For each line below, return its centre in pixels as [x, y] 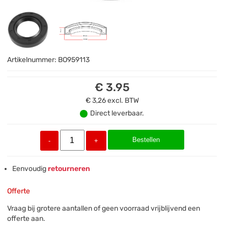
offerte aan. [26, 219]
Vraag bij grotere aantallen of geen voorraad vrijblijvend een [104, 209]
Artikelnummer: [33, 60]
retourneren [68, 169]
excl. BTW [123, 101]
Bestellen [146, 140]
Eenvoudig [30, 169]
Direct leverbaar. [117, 113]
